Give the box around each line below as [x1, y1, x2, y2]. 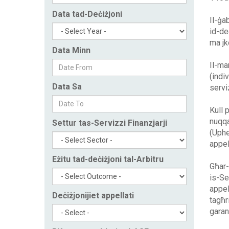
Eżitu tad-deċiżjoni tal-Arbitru [52, 154, 164, 164]
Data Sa [52, 82, 82, 91]
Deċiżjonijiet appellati [52, 191, 134, 200]
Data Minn [52, 45, 90, 55]
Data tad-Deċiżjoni [52, 9, 122, 19]
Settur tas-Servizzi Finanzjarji [52, 118, 167, 128]
